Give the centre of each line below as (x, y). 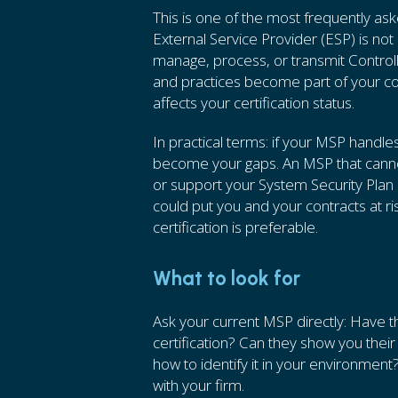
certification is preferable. (235, 227)
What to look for (227, 279)
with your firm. (199, 385)
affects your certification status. (254, 103)
